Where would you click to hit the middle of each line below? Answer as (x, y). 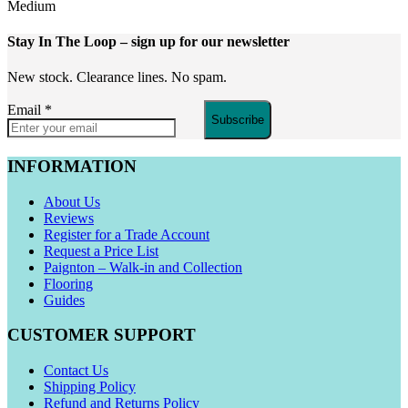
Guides (64, 300)
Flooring (68, 283)
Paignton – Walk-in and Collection (143, 267)
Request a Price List (101, 250)
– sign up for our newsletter (205, 41)
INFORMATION (72, 166)
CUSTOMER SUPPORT (102, 335)
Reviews (69, 218)
